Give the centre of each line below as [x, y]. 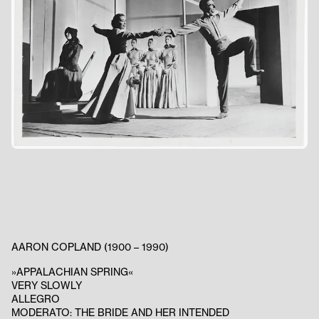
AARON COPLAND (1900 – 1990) [90, 247]
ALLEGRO [36, 299]
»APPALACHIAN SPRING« [72, 272]
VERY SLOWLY [47, 286]
